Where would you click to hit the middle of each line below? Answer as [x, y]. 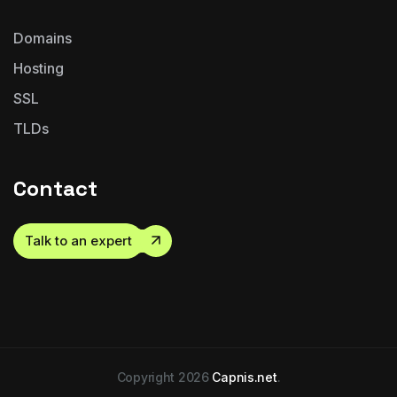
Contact [55, 189]
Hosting [39, 69]
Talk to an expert [78, 241]
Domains [43, 39]
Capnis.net [245, 378]
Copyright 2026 [164, 378]
